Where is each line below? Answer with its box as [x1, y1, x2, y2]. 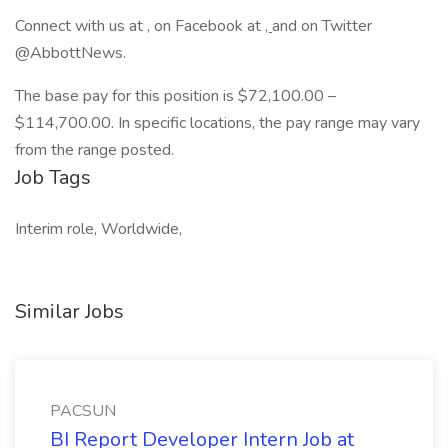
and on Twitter [272, 15, 372, 37]
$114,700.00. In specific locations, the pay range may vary [15, 112, 420, 134]
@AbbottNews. [15, 42, 130, 64]
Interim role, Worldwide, [15, 218, 182, 240]
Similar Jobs [15, 298, 124, 325]
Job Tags [15, 164, 91, 191]
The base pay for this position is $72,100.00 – [15, 85, 336, 107]
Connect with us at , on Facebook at [15, 15, 265, 37]
